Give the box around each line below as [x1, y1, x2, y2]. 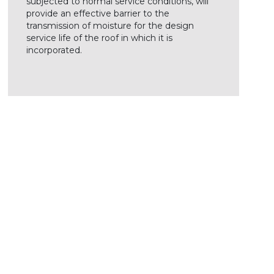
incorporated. [26, 45, 82, 56]
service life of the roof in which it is [26, 32, 172, 43]
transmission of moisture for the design [26, 20, 194, 31]
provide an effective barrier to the [26, 8, 169, 19]
